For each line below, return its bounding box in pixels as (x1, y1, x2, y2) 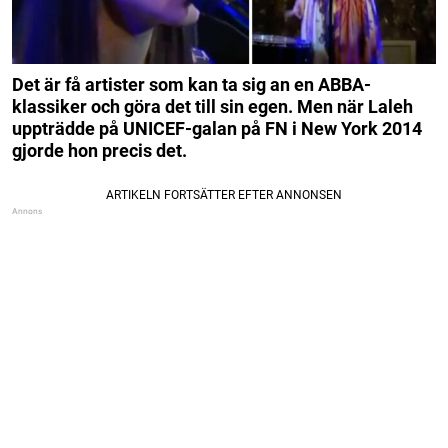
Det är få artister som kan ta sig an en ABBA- (12, 74, 371, 96)
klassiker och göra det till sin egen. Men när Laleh (12, 96, 413, 118)
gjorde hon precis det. (12, 140, 187, 162)
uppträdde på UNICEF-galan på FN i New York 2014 (12, 118, 422, 140)
